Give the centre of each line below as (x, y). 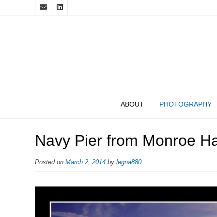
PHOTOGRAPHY (186, 104)
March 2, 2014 (85, 162)
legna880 (129, 162)
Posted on (50, 162)
